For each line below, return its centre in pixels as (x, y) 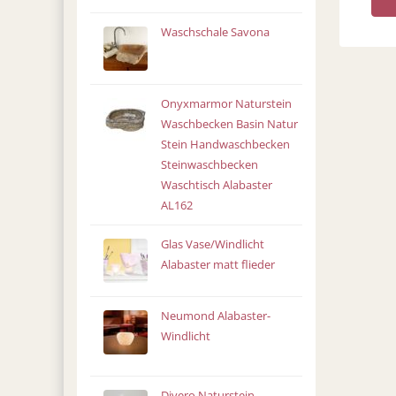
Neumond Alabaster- (215, 316)
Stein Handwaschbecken (225, 145)
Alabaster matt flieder (217, 265)
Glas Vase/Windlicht (212, 244)
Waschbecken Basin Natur (229, 124)
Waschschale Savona (215, 32)
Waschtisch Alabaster (216, 185)
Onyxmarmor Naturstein (226, 104)
